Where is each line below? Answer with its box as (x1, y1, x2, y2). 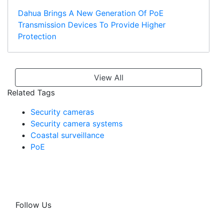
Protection (18, 31, 56, 42)
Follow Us (15, 200, 51, 210)
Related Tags (7, 88, 55, 98)
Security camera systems (31, 119, 123, 129)
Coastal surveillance (31, 130, 104, 140)
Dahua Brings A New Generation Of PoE (18, 8, 164, 18)
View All (93, 73, 124, 83)
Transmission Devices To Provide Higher (18, 20, 166, 30)
